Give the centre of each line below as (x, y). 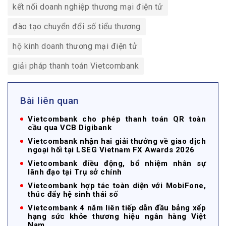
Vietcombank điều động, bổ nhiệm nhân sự (117, 164)
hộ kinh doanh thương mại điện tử (75, 46)
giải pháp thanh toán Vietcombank (76, 66)
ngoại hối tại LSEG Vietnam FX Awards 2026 (111, 150)
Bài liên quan (49, 101)
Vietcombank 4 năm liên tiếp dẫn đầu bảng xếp (117, 208)
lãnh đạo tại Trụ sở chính (75, 172)
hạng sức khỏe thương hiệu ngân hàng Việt (117, 217)
